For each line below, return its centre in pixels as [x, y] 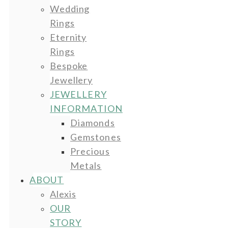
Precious [90, 151]
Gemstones [96, 137]
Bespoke [69, 65]
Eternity [68, 37]
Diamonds [93, 122]
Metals [86, 165]
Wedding [70, 8]
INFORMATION [86, 108]
